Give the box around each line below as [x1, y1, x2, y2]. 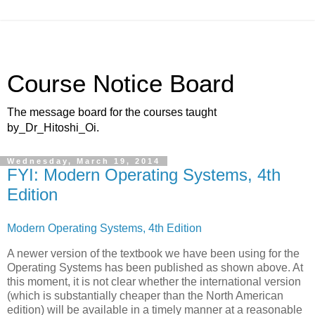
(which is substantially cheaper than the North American [7, 289, 283, 302]
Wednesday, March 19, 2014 [7, 157, 160, 165]
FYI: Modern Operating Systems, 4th [7, 165, 281, 184]
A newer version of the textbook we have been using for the [7, 247, 300, 259]
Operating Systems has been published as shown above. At [7, 261, 303, 274]
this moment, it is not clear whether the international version [7, 275, 301, 288]
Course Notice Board [7, 70, 234, 97]
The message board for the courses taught [7, 106, 217, 118]
